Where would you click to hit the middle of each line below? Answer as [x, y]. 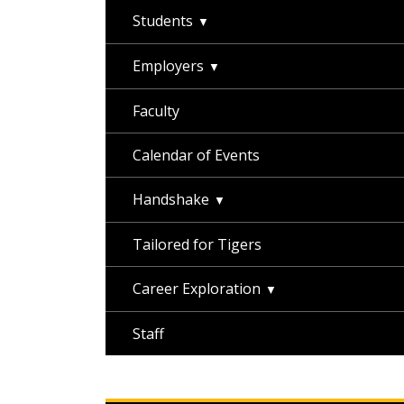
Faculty [156, 111]
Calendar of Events [196, 155]
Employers [168, 66]
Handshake [171, 199]
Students [163, 21]
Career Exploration [197, 289]
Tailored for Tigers [197, 244]
